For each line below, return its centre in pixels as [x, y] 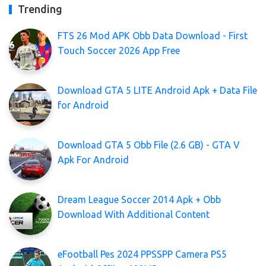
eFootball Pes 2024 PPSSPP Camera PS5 [142, 254]
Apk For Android [93, 160]
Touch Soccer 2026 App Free [119, 51]
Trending [40, 9]
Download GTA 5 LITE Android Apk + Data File [157, 91]
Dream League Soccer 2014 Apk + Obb [139, 200]
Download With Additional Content [134, 215]
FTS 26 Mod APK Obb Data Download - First [153, 36]
